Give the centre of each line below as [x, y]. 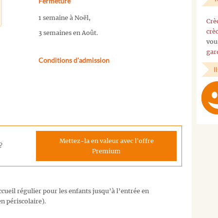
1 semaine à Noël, [64, 18]
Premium [106, 151]
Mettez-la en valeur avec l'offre [106, 141]
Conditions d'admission [74, 60]
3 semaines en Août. [68, 33]
